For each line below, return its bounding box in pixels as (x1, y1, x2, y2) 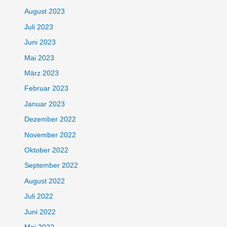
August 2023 (24, 8, 65, 16)
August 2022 (24, 177, 65, 185)
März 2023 (24, 69, 59, 78)
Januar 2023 (24, 100, 65, 108)
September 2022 (24, 162, 79, 170)
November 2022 (24, 131, 77, 139)
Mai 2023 (24, 54, 55, 62)
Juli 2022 (24, 193, 54, 201)
